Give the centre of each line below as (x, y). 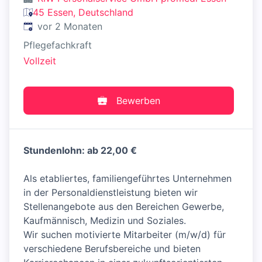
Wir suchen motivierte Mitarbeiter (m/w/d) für (125, 235)
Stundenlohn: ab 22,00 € (80, 151)
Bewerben (138, 101)
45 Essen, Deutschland (83, 12)
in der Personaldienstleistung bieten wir (111, 193)
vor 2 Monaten (70, 26)
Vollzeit (40, 61)
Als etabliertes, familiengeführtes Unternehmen (127, 179)
